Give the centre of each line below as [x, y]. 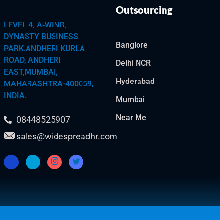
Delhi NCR [133, 63]
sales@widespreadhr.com [67, 136]
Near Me [131, 118]
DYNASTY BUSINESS [41, 37]
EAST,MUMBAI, [31, 72]
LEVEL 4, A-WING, [35, 25]
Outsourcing [144, 10]
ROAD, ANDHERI [32, 60]
